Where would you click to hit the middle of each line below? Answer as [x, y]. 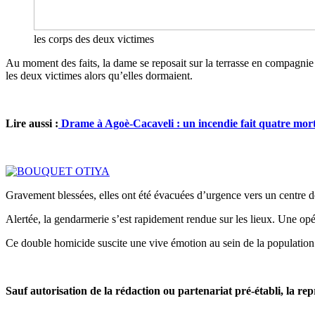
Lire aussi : [32, 123]
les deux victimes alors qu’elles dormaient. [99, 75]
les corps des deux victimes [94, 39]
